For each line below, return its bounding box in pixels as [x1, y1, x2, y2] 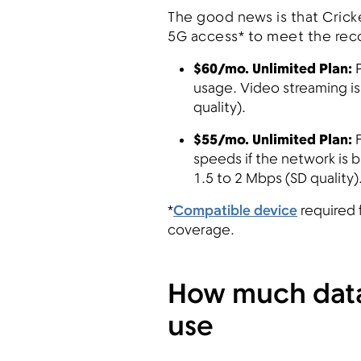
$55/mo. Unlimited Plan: [193, 131, 355, 150]
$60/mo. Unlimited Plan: [193, 60, 352, 79]
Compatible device [173, 202, 297, 221]
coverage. [168, 222, 234, 240]
